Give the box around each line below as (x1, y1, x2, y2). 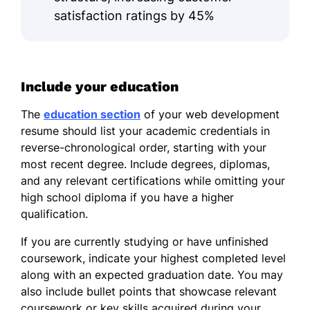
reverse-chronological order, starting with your (21, 140, 266, 154)
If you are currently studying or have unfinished (21, 234, 268, 248)
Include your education (21, 77, 179, 95)
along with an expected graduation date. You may (21, 267, 283, 282)
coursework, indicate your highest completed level (21, 250, 286, 265)
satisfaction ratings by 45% (54, 8, 215, 23)
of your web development (140, 107, 280, 121)
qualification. (21, 206, 88, 221)
